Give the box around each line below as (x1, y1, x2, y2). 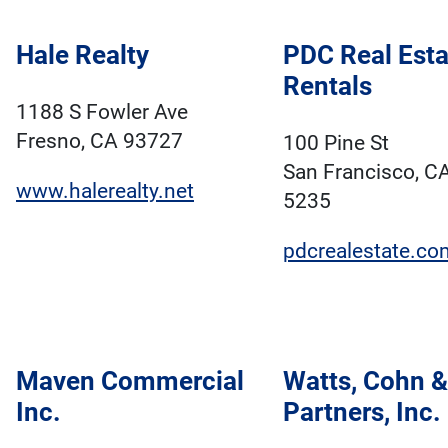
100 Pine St (282, 130, 389, 155)
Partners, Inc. (282, 396, 441, 427)
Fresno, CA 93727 (16, 128, 183, 153)
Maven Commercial (16, 365, 244, 396)
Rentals (282, 71, 372, 102)
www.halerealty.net (16, 178, 194, 203)
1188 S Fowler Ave (16, 99, 188, 124)
